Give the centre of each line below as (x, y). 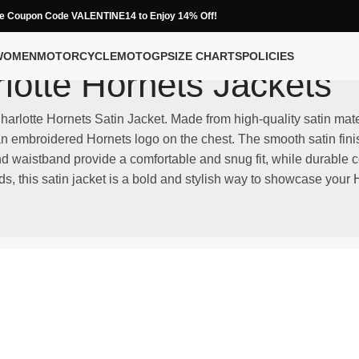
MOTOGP (142, 56)
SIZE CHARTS (204, 56)
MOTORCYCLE (77, 56)
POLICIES (268, 56)
